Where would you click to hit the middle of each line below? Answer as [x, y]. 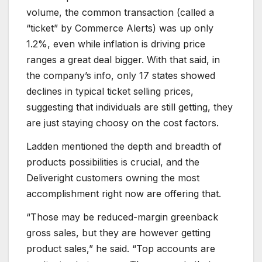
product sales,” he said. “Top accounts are [121, 248]
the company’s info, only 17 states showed [121, 75]
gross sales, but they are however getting [118, 232]
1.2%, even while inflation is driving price [116, 44]
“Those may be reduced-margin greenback [122, 217]
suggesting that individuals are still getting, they [130, 107]
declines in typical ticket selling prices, [110, 91]
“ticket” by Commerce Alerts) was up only [120, 28]
